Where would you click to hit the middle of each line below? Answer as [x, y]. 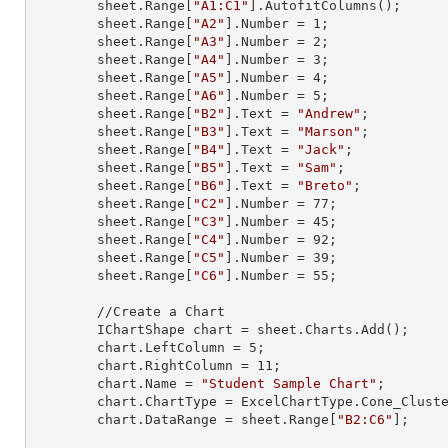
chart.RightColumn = [177, 365]
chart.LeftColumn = [173, 347]
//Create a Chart [65, 311]
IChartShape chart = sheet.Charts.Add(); [65, 329]
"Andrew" [329, 113]
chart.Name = [149, 383]
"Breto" [325, 185]
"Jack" [321, 149]
